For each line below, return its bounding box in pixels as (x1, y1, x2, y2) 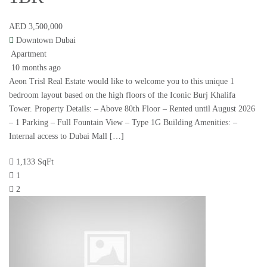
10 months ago (9, 63, 61, 73)
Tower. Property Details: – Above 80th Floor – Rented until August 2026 (9, 104, 255, 114)
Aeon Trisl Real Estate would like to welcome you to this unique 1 (9, 77, 234, 86)
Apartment (11, 49, 46, 59)
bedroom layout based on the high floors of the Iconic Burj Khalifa (9, 91, 235, 100)
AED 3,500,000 (9, 22, 63, 32)
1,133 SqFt (16, 157, 54, 167)
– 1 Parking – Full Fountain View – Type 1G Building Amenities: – (9, 118, 237, 128)
